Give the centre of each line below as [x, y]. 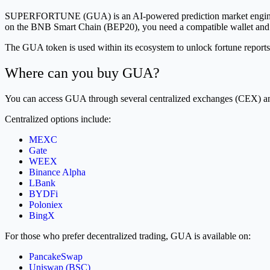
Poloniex [46, 204]
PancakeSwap [56, 256]
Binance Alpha [57, 172]
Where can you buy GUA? [82, 73]
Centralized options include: [58, 119]
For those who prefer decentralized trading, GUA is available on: [128, 236]
